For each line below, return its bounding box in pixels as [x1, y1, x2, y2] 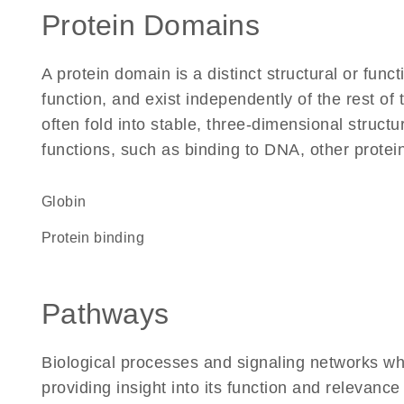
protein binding [51, 230, 145, 245]
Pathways [41, 298, 169, 330]
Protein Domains [41, 9, 260, 41]
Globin [52, 194, 87, 209]
